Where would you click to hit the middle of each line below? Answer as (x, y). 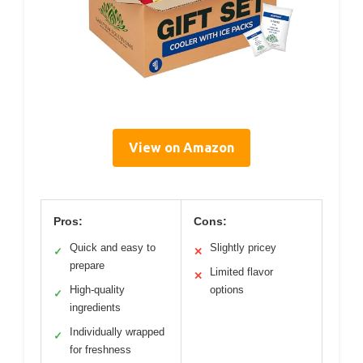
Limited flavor (241, 272)
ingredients (95, 308)
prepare (87, 266)
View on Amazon (181, 148)
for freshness (100, 350)
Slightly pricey (243, 248)
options (227, 290)
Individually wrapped (117, 332)
